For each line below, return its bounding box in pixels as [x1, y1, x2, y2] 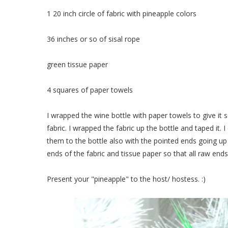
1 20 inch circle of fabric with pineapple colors [47, 8, 196, 18]
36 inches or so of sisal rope [47, 34, 140, 44]
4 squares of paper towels [47, 84, 133, 95]
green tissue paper [47, 59, 108, 69]
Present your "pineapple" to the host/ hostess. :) [47, 174, 206, 184]
